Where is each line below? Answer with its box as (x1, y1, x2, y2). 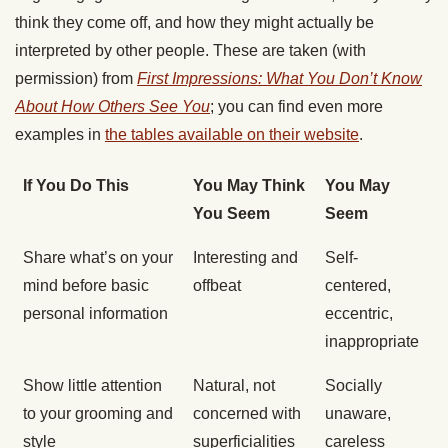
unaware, (325, 405, 391, 423)
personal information (23, 305, 168, 323)
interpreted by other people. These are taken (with (15, 42, 366, 60)
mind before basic (23, 277, 149, 295)
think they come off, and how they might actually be (15, 14, 374, 32)
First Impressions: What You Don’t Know (137, 70, 422, 88)
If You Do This (23, 177, 129, 195)
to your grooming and (23, 405, 173, 423)
